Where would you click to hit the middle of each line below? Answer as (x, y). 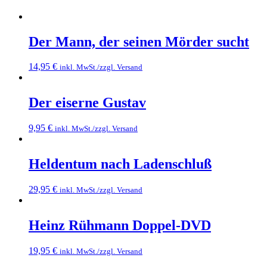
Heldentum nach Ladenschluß (120, 164)
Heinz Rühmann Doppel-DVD (120, 225)
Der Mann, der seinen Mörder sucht (139, 41)
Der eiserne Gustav (87, 103)
